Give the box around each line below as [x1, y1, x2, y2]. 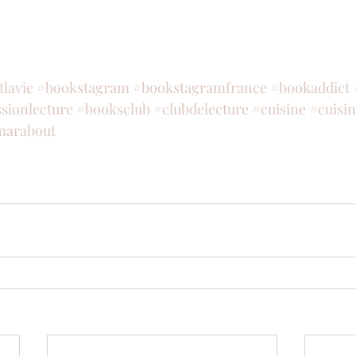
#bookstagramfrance [133, 78, 267, 97]
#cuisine [252, 99, 306, 118]
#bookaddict [270, 78, 350, 97]
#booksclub [76, 99, 150, 118]
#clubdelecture [153, 99, 249, 118]
